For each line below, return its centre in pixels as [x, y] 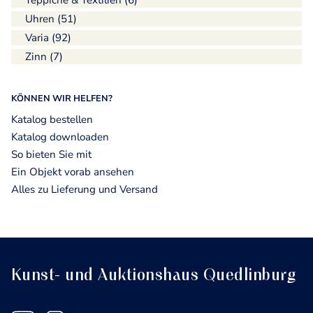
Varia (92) [48, 38]
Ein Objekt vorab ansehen [72, 172]
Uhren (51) [51, 19]
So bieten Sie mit [51, 154]
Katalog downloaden [60, 137]
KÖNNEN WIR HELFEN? [61, 99]
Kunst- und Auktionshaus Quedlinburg [153, 274]
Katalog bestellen [52, 119]
